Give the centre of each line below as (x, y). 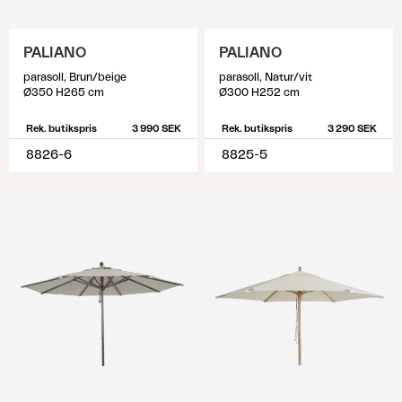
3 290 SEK (352, 129)
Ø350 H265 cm (64, 92)
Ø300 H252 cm (259, 92)
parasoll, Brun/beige (75, 77)
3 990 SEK (156, 129)
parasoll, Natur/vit (266, 77)
